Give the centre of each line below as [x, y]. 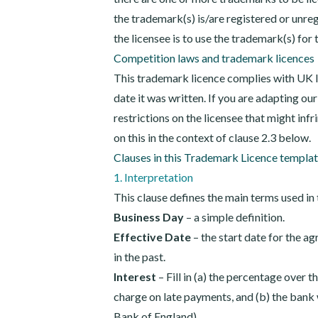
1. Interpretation [153, 177]
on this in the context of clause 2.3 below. [212, 137]
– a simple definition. [234, 217]
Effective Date [152, 237]
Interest [135, 276]
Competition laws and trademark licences [214, 58]
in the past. [139, 257]
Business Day [149, 217]
